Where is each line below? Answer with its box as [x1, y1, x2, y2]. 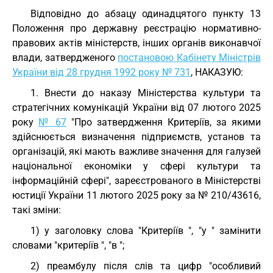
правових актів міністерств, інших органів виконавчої [12, 37, 261, 49]
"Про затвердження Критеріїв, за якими [66, 116, 261, 128]
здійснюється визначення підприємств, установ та [12, 131, 261, 143]
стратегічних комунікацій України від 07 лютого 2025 [12, 102, 261, 113]
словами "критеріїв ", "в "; [12, 239, 124, 251]
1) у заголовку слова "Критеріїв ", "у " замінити [30, 225, 261, 236]
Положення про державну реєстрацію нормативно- [12, 23, 261, 34]
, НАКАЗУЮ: [191, 66, 243, 78]
